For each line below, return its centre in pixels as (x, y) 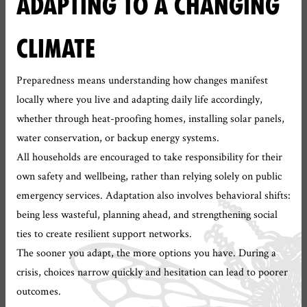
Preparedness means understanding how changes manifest (142, 80)
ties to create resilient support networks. (104, 233)
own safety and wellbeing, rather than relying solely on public (149, 176)
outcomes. (39, 291)
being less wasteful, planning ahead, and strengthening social (147, 214)
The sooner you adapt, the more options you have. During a (146, 253)
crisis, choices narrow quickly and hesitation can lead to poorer (152, 272)
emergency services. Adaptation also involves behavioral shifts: (153, 195)
